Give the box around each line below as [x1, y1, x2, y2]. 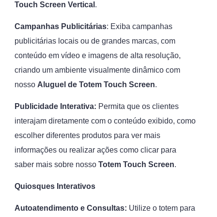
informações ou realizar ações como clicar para [15, 146, 176, 154]
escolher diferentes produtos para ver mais [15, 131, 160, 139]
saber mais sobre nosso [15, 160, 98, 169]
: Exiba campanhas [107, 22, 172, 31]
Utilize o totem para [127, 204, 195, 212]
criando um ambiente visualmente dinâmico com [15, 66, 180, 74]
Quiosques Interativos [15, 182, 95, 190]
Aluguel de [37, 80, 79, 89]
